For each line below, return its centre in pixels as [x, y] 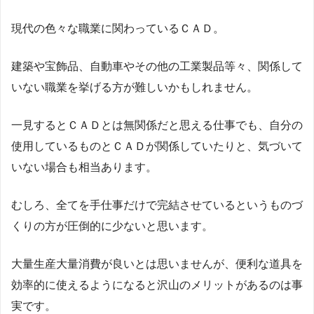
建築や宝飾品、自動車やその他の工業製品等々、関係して [157, 66]
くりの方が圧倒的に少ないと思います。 [112, 226]
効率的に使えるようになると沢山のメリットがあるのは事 [157, 285]
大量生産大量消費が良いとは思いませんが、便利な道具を [157, 264]
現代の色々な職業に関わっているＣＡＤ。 [118, 28]
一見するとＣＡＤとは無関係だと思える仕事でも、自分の [157, 125]
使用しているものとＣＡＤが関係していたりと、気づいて [157, 146]
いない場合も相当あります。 [84, 167]
